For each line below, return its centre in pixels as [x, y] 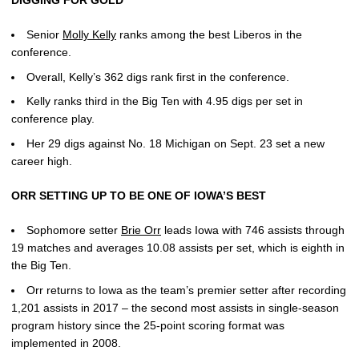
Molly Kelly [89, 34]
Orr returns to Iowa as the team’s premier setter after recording [186, 290]
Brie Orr [141, 230]
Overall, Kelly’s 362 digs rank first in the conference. [158, 77]
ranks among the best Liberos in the [209, 34]
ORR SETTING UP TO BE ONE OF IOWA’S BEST [139, 196]
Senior [44, 34]
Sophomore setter [74, 230]
